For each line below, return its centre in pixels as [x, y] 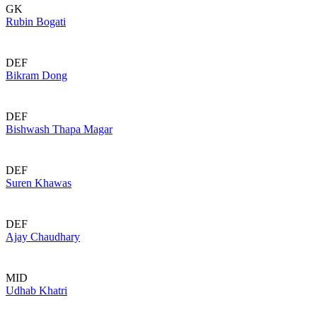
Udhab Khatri [36, 290]
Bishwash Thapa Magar [59, 129]
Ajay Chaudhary [43, 237]
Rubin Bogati [36, 22]
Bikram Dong [36, 75]
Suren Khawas [39, 183]
